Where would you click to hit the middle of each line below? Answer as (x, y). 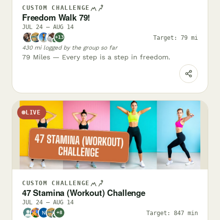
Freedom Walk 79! (56, 17)
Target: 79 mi (176, 37)
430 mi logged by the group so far (70, 48)
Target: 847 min (172, 213)
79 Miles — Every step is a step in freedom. (96, 57)
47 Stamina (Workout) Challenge (84, 193)
